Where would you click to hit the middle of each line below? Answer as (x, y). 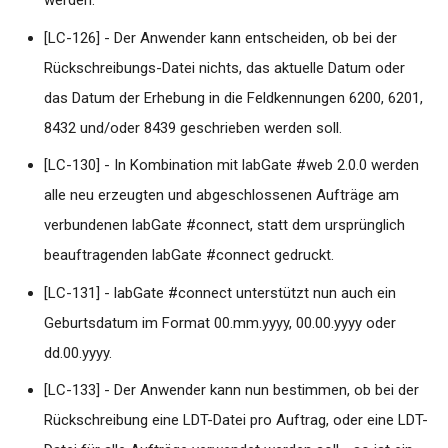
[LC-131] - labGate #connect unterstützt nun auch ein (220, 292)
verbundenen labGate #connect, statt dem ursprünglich (225, 225)
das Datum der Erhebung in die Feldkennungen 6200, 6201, (234, 97)
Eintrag (282, 309)
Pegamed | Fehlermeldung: (352, 431)
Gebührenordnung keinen (344, 285)
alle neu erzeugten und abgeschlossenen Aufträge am (222, 195)
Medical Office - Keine (335, 213)
